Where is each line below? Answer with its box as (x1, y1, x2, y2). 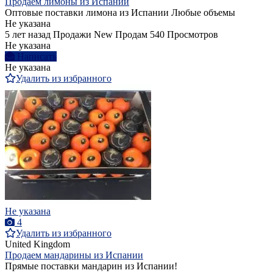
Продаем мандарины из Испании (5, 250, 143, 261)
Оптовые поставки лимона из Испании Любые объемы (5, 7, 235, 18)
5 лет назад (5, 29, 51, 40)
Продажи (53, 29, 91, 40)
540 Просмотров (150, 29, 218, 40)
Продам (115, 29, 147, 40)
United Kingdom (5, 239, 70, 250)
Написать (17, 51, 57, 62)
